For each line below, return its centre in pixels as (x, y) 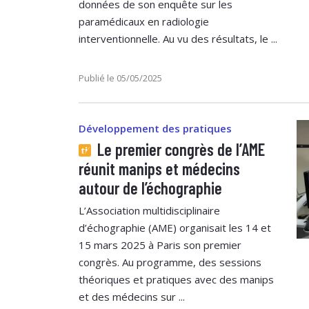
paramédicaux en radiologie (144, 21)
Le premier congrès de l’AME (179, 149)
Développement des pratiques (155, 128)
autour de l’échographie (150, 188)
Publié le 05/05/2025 (120, 78)
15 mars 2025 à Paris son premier (160, 245)
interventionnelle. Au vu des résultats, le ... (178, 38)
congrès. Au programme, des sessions (170, 262)
